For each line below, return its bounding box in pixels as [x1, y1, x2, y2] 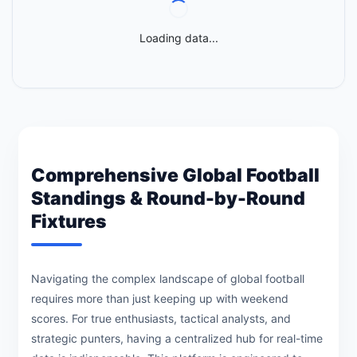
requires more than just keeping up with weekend [31, 292, 288, 306]
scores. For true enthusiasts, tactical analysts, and [31, 312, 291, 326]
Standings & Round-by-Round [31, 187, 305, 210]
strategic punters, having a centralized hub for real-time [31, 331, 323, 346]
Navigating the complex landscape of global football [31, 272, 304, 286]
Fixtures [31, 210, 107, 233]
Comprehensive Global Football [31, 164, 320, 187]
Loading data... [139, 31, 218, 45]
